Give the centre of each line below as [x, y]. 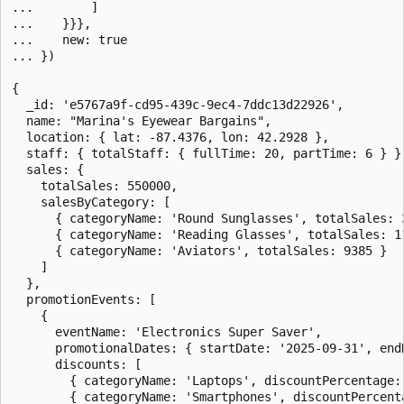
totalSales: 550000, [95, 185]
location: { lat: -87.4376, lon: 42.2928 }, [170, 137]
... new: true [69, 39]
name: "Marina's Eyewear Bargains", [142, 120]
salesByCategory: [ [91, 202]
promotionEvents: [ [84, 299]
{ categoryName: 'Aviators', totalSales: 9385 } [199, 250]
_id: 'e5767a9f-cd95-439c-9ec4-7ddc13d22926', [178, 104]
